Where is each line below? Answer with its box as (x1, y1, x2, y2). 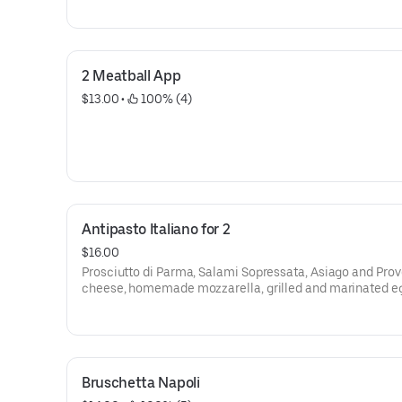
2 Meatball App (82, 67, 181, 84)
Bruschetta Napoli (82, 374, 200, 391)
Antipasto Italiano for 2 (82, 221, 231, 238)
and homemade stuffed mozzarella (82, 297, 282, 311)
